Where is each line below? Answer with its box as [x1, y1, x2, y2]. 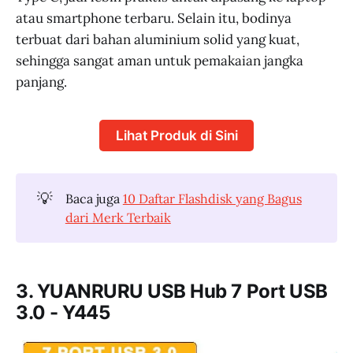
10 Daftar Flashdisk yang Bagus [122, 191, 302, 207]
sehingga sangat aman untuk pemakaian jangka [16, 51, 303, 69]
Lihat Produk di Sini [115, 127, 238, 143]
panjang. [16, 72, 67, 91]
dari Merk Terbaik [65, 210, 171, 226]
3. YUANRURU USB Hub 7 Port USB [16, 280, 328, 303]
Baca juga [65, 191, 123, 207]
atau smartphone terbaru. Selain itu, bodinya [16, 9, 292, 27]
